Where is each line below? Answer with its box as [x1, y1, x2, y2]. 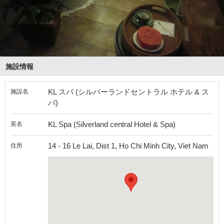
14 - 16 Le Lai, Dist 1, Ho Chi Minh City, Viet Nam [48, 141, 208, 150]
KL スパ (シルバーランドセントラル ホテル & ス [48, 87, 209, 96]
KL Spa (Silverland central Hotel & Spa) [48, 120, 175, 129]
